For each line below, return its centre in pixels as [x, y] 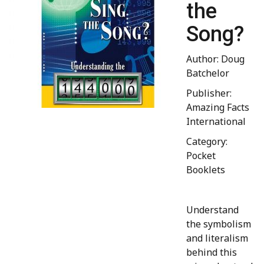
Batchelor [208, 73]
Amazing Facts [218, 108]
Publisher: [209, 93]
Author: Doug [215, 59]
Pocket [201, 156]
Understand [212, 210]
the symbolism [219, 224]
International [216, 122]
